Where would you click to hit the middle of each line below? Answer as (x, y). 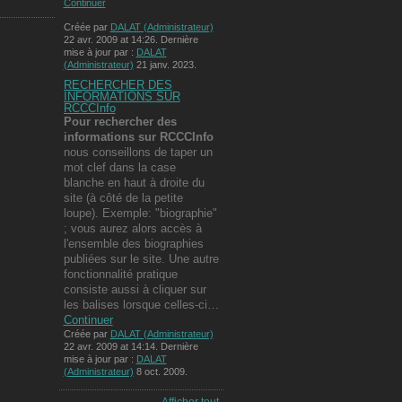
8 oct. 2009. (160, 371)
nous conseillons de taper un (138, 152)
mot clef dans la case (119, 167)
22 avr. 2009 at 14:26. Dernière (131, 39)
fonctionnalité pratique (120, 274)
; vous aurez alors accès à (132, 228)
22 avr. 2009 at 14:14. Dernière (131, 346)
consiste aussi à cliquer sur (135, 289)
